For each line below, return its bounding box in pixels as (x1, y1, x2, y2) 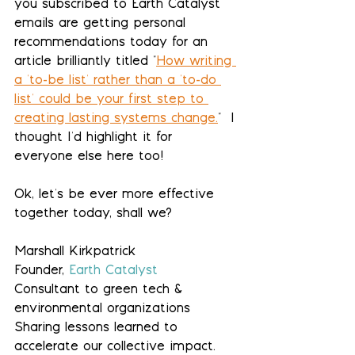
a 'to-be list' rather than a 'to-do (14, 74, 221, 88)
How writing (156, 55, 236, 69)
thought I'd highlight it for (14, 132, 177, 145)
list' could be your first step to (14, 94, 208, 107)
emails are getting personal (14, 17, 190, 31)
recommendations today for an (14, 36, 212, 50)
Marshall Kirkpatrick (14, 246, 136, 259)
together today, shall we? (14, 208, 172, 221)
